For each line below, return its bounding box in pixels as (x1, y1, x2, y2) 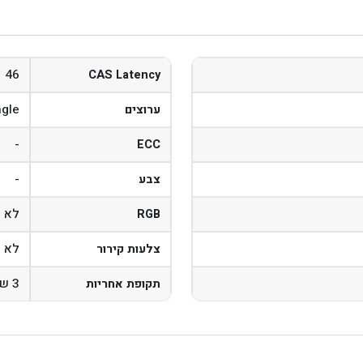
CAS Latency (88, 66, 160, 83)
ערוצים (125, 100, 160, 118)
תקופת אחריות (86, 275, 160, 293)
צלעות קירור (96, 240, 160, 258)
